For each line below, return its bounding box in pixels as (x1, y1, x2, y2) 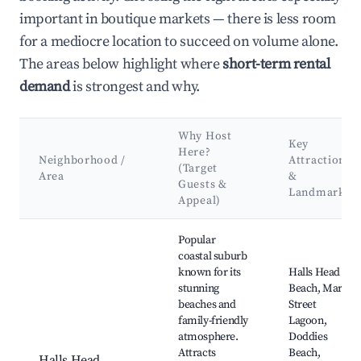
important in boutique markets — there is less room (19, 10, 337, 29)
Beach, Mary (288, 281, 348, 297)
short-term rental (222, 55, 330, 74)
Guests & (178, 177, 227, 193)
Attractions (288, 153, 351, 168)
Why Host (178, 129, 232, 144)
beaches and (178, 297, 236, 313)
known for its (178, 265, 241, 280)
